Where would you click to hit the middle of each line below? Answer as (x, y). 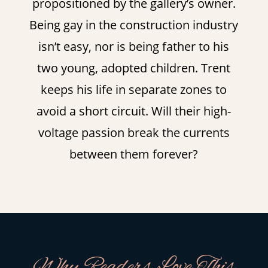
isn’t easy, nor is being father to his (134, 46)
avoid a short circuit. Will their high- (134, 111)
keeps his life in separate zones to (134, 89)
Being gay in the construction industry (134, 25)
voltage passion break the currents (134, 132)
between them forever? (134, 154)
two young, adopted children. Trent (134, 68)
